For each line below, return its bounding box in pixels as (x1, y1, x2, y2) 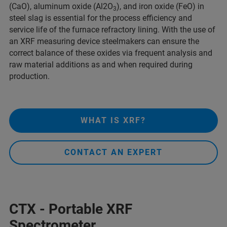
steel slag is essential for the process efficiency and (9, 13, 192, 23)
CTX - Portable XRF (9, 200, 132, 217)
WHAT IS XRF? (81, 115, 146, 125)
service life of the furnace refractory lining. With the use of (9, 24, 215, 34)
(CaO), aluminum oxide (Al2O (9, 1, 113, 11)
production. (9, 71, 50, 81)
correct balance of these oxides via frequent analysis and (9, 48, 212, 58)
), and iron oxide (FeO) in (117, 1, 204, 11)
